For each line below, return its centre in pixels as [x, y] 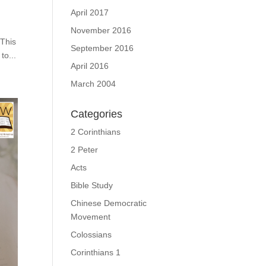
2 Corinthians [96, 132]
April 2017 [90, 12]
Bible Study [92, 185]
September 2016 [102, 48]
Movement [91, 217]
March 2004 [94, 84]
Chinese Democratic [109, 203]
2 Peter [85, 150]
